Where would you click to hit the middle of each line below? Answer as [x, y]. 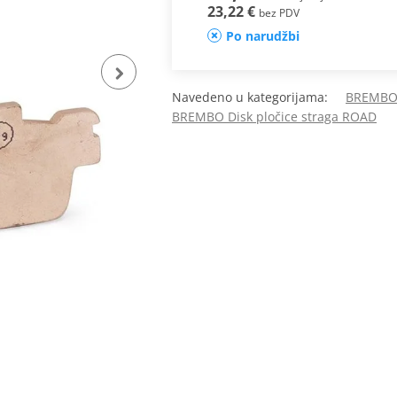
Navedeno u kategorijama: [259, 97]
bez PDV [279, 13]
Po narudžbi [262, 36]
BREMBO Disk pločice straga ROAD [274, 117]
